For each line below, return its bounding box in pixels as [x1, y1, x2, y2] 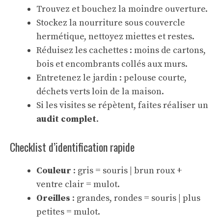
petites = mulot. [36, 206, 100, 218]
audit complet [36, 113, 96, 125]
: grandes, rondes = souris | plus [70, 192, 200, 204]
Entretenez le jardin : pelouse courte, [36, 72, 187, 83]
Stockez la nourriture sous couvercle [36, 17, 185, 28]
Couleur [36, 165, 71, 176]
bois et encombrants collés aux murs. [36, 58, 188, 70]
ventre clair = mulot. [36, 179, 120, 190]
